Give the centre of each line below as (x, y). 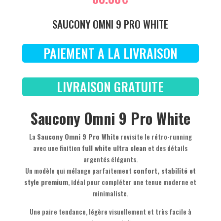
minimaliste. (110, 193)
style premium (46, 182)
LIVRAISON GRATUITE (110, 87)
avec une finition (58, 147)
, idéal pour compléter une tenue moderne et (132, 182)
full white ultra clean (114, 147)
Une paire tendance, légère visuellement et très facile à (110, 211)
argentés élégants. (110, 159)
